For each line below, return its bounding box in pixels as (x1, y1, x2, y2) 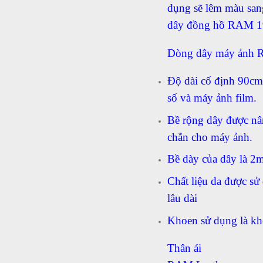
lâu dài (167, 192, 197, 204)
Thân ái (167, 242, 201, 255)
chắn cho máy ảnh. (167, 131, 252, 143)
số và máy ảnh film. (167, 92, 257, 104)
